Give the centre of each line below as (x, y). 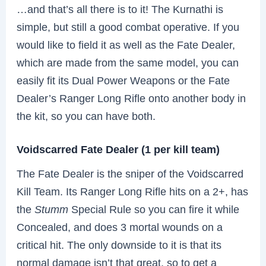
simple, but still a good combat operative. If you (128, 27)
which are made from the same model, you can (128, 62)
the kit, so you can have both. (86, 116)
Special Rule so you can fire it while (156, 210)
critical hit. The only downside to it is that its (119, 245)
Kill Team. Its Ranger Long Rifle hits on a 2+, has (133, 192)
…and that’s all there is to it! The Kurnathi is (120, 9)
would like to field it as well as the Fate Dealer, (126, 45)
